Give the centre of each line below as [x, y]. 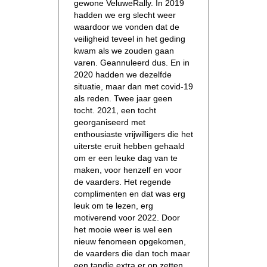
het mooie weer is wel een [123, 229]
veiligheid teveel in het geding [130, 38]
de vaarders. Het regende [122, 181]
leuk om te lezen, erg [114, 205]
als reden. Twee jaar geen [123, 98]
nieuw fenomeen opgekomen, [130, 241]
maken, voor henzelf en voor [128, 170]
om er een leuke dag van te [126, 158]
